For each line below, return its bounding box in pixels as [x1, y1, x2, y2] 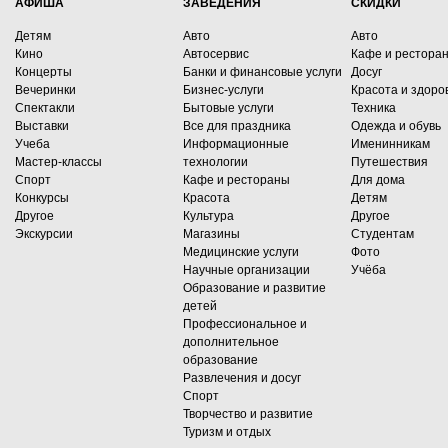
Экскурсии [15, 227, 73, 241]
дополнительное [183, 335, 279, 349]
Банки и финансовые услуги [183, 65, 342, 79]
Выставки [15, 119, 69, 133]
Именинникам [351, 137, 430, 151]
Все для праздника [183, 119, 291, 133]
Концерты [15, 65, 72, 79]
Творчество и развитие [183, 407, 313, 421]
